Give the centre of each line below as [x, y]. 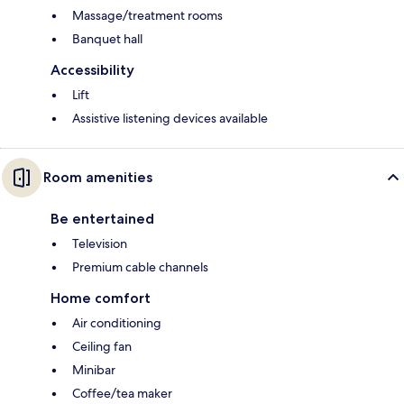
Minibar [94, 370]
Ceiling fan [102, 347]
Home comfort [101, 298]
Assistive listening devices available [170, 119]
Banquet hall [107, 39]
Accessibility [92, 70]
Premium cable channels [140, 267]
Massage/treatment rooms [147, 16]
